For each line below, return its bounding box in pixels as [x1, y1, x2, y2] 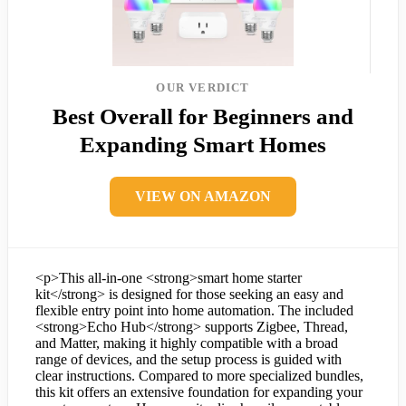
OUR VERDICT [156, 81, 250, 95]
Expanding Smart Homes [80, 132, 326, 158]
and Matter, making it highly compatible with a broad [35, 335, 338, 352]
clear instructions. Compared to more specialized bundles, [35, 368, 363, 384]
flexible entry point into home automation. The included [35, 303, 353, 319]
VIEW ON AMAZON [135, 188, 271, 205]
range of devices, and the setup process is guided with [35, 352, 342, 368]
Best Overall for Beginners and [53, 104, 353, 130]
